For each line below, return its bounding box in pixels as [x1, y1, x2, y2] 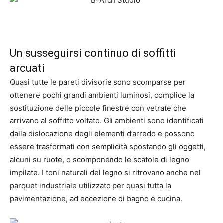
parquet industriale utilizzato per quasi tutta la [10, 181, 171, 190]
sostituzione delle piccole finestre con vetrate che [10, 103, 186, 112]
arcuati [10, 62, 45, 74]
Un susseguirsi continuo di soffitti [10, 47, 176, 59]
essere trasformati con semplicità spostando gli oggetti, [10, 142, 206, 151]
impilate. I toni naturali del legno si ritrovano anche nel [10, 168, 201, 177]
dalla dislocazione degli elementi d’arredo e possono [10, 129, 195, 138]
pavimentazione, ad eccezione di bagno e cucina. [10, 194, 182, 203]
